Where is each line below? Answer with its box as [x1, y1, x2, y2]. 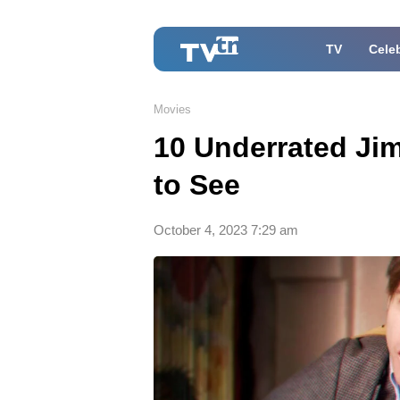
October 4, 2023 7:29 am [154, 222, 298, 237]
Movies [154, 102, 191, 116]
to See [154, 169, 240, 201]
